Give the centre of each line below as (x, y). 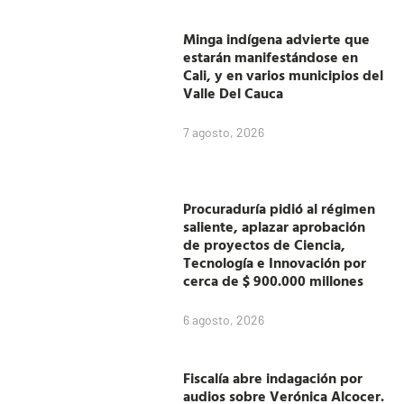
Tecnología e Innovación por (275, 262)
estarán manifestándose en (271, 56)
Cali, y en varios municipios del (284, 74)
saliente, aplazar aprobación (275, 226)
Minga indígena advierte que (277, 38)
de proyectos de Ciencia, (265, 244)
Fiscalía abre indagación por (273, 377)
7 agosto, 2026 (224, 132)
